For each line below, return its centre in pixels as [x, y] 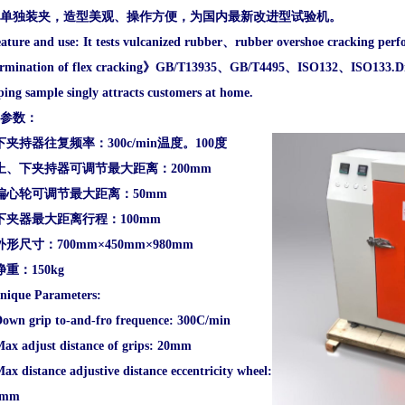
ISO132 [318, 67]
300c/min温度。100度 [167, 143]
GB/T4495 [257, 67]
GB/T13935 [186, 67]
